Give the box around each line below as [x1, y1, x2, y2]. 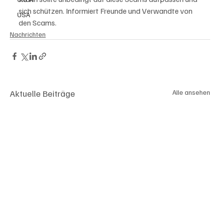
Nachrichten [10, 30, 46, 38]
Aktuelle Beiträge [10, 88, 75, 99]
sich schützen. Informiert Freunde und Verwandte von [19, 6, 194, 16]
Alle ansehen [172, 88, 210, 96]
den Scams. [19, 18, 56, 27]
